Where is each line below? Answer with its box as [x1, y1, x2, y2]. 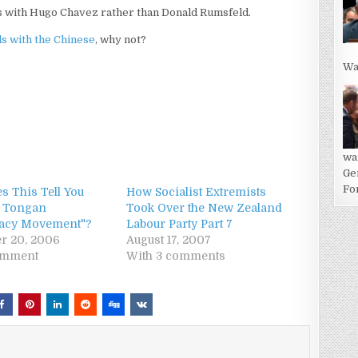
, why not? [95, 34, 147, 46]
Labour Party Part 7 [126, 217, 233, 230]
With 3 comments [126, 249, 226, 262]
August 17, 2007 [126, 233, 212, 246]
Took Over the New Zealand [126, 201, 283, 214]
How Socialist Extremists [126, 185, 267, 198]
